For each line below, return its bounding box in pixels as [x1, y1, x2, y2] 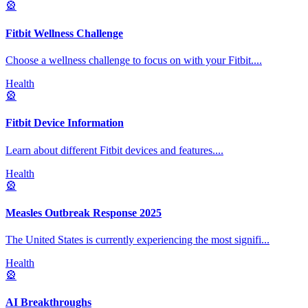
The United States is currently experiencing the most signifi [5, 234, 261, 246]
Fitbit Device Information [5, 117, 124, 129]
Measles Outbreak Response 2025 [5, 206, 162, 219]
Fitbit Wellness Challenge [5, 27, 123, 39]
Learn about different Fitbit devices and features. [5, 144, 215, 156]
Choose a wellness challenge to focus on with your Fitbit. [5, 54, 254, 66]
